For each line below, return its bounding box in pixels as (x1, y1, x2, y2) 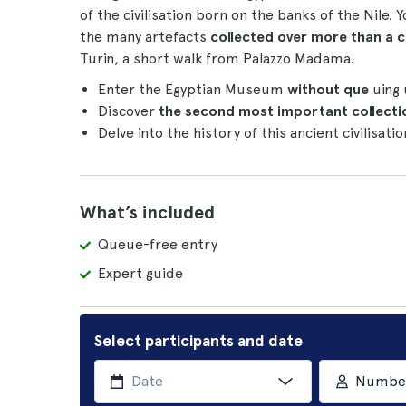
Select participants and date (94, 331, 303, 350)
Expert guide (98, 265, 183, 282)
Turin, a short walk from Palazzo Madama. (80, 50, 354, 67)
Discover (98, 102, 159, 120)
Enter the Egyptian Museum (98, 81, 287, 98)
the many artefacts (80, 28, 210, 45)
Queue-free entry (98, 236, 217, 253)
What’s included (80, 201, 215, 223)
